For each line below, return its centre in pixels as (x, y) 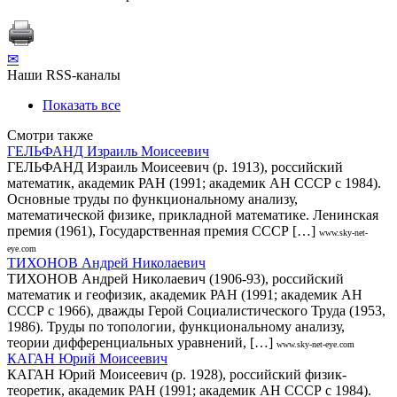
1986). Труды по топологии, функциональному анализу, (176, 326)
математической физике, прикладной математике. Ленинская (193, 214)
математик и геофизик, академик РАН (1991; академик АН (185, 294)
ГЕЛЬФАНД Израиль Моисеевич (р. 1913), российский (175, 167)
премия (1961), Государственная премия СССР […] (161, 230)
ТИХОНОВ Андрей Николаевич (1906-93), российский (175, 278)
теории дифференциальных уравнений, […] (140, 342)
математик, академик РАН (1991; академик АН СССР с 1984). (194, 183)
